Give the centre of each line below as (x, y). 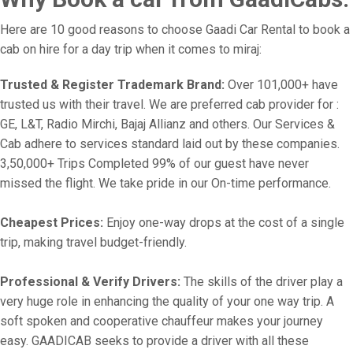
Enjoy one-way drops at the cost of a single (224, 223)
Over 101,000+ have (281, 85)
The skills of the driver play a (262, 282)
